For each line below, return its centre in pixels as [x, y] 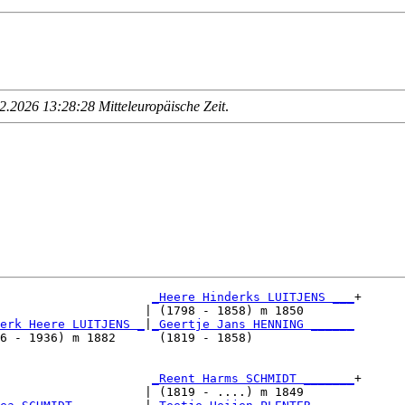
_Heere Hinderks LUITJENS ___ [253, 297]
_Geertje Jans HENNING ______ [253, 325]
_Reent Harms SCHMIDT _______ [253, 379]
